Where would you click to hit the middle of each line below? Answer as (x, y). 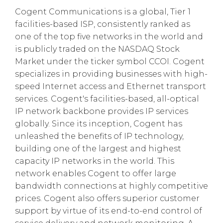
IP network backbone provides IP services (102, 111)
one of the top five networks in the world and (109, 36)
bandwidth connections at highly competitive (111, 186)
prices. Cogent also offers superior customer (107, 198)
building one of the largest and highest (98, 148)
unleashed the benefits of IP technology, (99, 136)
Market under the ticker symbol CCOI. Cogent (110, 61)
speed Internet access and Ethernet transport (111, 86)
